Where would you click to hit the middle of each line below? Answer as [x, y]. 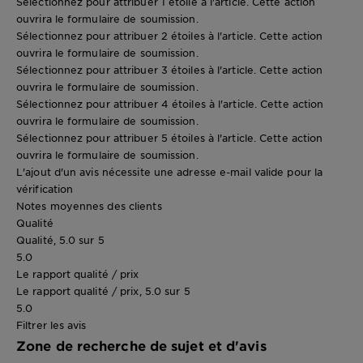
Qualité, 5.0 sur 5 [60, 240]
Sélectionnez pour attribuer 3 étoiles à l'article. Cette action [170, 70]
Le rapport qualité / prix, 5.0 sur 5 [103, 291]
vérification [45, 189]
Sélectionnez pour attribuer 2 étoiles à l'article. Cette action [170, 36]
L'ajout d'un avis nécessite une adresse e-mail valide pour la [170, 172]
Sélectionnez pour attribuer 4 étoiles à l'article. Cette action [170, 104]
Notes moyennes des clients [89, 206]
